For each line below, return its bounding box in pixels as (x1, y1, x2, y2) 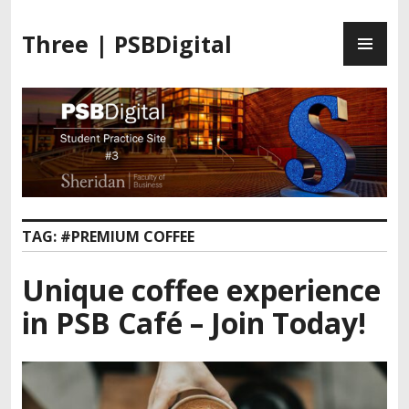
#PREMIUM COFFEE (60, 225, 194, 246)
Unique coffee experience (22, 269, 381, 309)
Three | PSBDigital (22, 28, 232, 59)
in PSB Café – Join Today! (22, 302, 366, 342)
